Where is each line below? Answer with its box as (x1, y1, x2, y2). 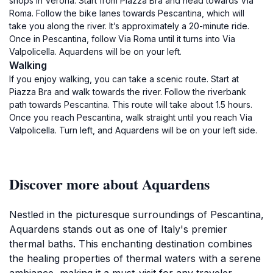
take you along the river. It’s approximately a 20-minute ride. (9, 21, 249, 31)
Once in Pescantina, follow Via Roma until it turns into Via (9, 34, 235, 44)
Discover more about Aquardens (9, 173, 210, 194)
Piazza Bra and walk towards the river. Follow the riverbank (9, 87, 246, 97)
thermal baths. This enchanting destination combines (9, 238, 252, 250)
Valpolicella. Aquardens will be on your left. (9, 46, 182, 57)
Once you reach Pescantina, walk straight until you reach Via (9, 112, 252, 122)
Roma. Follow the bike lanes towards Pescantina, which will (9, 8, 244, 18)
